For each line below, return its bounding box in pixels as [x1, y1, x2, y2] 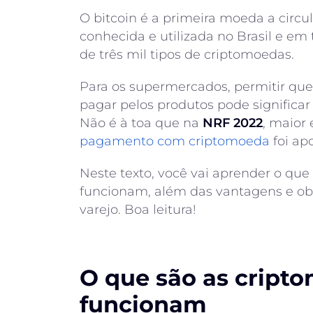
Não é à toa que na [80, 115, 203, 131]
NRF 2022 [203, 115, 263, 131]
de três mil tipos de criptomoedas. [80, 47, 294, 62]
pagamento [80, 133, 154, 149]
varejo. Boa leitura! [80, 202, 196, 217]
